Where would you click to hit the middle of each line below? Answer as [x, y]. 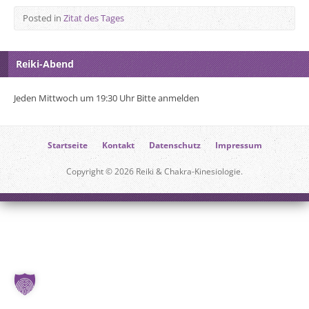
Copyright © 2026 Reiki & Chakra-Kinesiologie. [154, 171]
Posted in [43, 18]
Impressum [238, 145]
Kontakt [118, 145]
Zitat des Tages [94, 18]
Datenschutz [175, 145]
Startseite [67, 145]
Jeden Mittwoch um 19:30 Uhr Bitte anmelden [107, 98]
